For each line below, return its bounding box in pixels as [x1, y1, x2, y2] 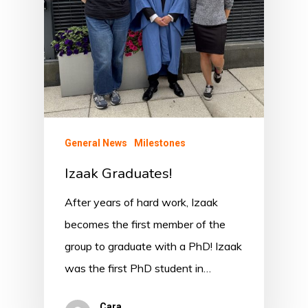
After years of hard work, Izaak [65, 195, 218, 210]
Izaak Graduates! [65, 164, 172, 184]
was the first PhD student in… [65, 261, 211, 276]
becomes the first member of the [65, 217, 225, 232]
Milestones [134, 137, 186, 149]
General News [65, 137, 127, 149]
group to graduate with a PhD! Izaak [65, 239, 242, 254]
